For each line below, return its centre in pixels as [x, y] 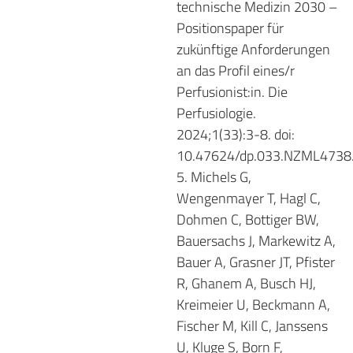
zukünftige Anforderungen [253, 49]
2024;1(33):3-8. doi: [236, 134]
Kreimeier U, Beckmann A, [253, 304]
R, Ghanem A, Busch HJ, [246, 283]
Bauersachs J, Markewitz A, [256, 240]
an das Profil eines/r [236, 70]
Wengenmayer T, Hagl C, [249, 198]
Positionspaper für [230, 28]
